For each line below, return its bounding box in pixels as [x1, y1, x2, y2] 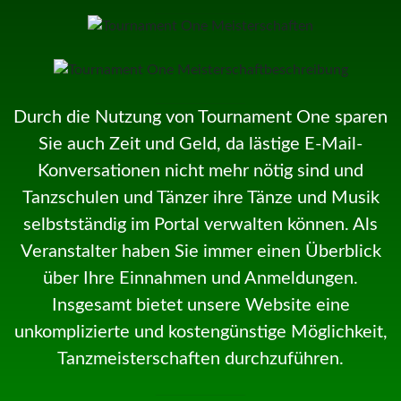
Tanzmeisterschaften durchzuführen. [57, 349, 344, 368]
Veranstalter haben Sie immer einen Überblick [20, 242, 381, 260]
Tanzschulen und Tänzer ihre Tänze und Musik [21, 188, 380, 207]
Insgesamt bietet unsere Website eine [51, 295, 350, 314]
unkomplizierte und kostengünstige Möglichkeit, [13, 322, 388, 341]
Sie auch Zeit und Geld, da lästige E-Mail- [38, 134, 363, 153]
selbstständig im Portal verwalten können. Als [23, 215, 378, 234]
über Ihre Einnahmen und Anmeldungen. [43, 269, 358, 287]
